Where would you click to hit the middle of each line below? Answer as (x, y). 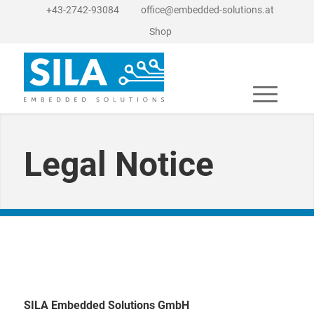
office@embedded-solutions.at (208, 10)
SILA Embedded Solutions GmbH (106, 305)
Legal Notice (118, 164)
